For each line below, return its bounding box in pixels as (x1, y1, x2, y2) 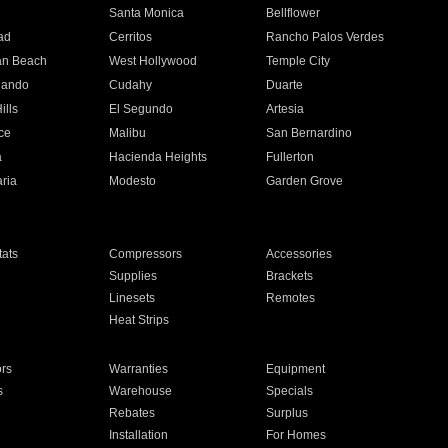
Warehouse (108, 384, 172, 398)
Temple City (266, 54, 331, 68)
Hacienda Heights (108, 150, 207, 164)
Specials (266, 384, 314, 398)
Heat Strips (108, 313, 169, 327)
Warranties (108, 362, 168, 376)
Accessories (266, 247, 333, 261)
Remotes (266, 291, 316, 305)
